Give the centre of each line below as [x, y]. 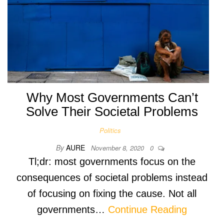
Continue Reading [147, 209]
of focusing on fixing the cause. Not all [112, 193]
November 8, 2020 [118, 147]
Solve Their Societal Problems [112, 111]
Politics [110, 130]
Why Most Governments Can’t [112, 97]
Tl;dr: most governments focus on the [112, 161]
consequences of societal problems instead [112, 177]
